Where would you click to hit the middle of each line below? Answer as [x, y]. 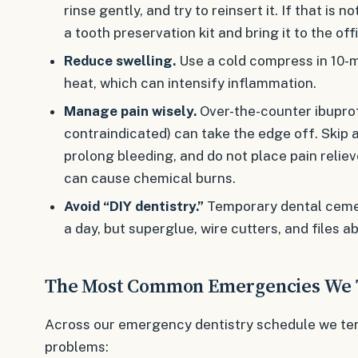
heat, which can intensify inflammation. [190, 84]
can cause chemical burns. [149, 178]
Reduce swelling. [119, 61]
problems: [77, 346]
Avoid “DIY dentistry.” [133, 206]
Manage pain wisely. [130, 111]
